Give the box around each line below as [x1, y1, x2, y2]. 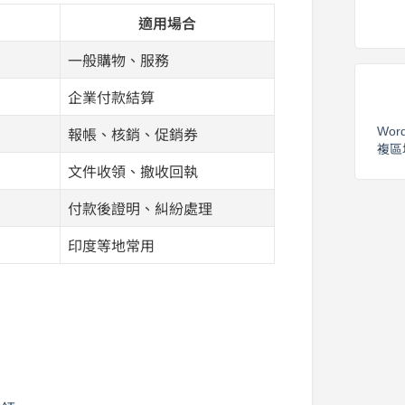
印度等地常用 [68, 238, 155, 254]
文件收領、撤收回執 [68, 164, 199, 180]
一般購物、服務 [68, 52, 170, 69]
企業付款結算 [68, 89, 155, 106]
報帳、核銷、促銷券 [68, 127, 199, 143]
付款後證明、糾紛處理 [68, 201, 213, 217]
